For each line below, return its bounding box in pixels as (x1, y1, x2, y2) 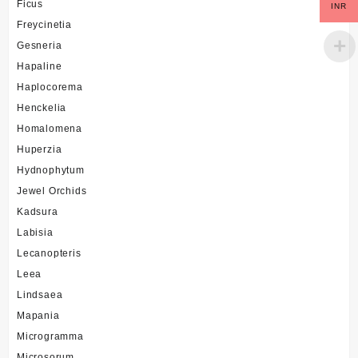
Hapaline (17, 60, 62, 72)
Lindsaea (17, 288, 63, 300)
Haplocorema (17, 81, 83, 93)
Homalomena (17, 122, 82, 134)
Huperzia (17, 143, 62, 155)
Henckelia (17, 101, 67, 113)
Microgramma (17, 330, 84, 342)
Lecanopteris (17, 247, 82, 259)
